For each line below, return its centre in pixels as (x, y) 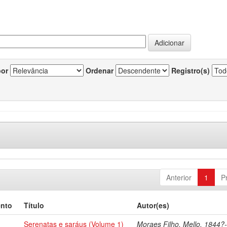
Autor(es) (153, 205)
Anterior (179, 177)
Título (34, 205)
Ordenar (100, 70)
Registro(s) (191, 70)
